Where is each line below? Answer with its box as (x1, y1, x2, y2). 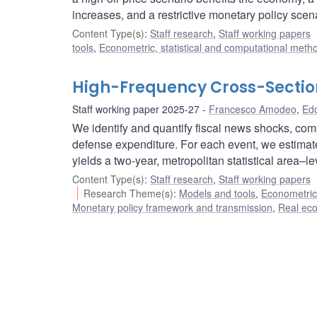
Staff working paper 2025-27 (72, 102, 200, 117)
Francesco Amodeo (209, 102, 296, 117)
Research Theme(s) (83, 186, 174, 201)
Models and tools (179, 186, 256, 201)
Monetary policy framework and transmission (72, 200, 272, 215)
